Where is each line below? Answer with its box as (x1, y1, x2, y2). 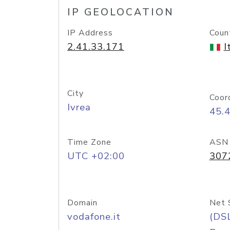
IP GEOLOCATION (67, 6, 174, 19)
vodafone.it (67, 210, 121, 223)
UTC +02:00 (67, 149, 125, 163)
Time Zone (67, 137, 111, 148)
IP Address (67, 27, 113, 39)
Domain (67, 197, 98, 208)
